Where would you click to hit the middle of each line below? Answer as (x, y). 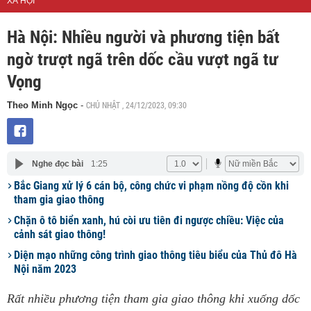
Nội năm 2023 (45, 269)
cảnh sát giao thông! (60, 234)
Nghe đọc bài (57, 163)
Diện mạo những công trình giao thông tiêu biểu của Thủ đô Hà (155, 255)
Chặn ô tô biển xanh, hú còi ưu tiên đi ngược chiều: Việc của (149, 220)
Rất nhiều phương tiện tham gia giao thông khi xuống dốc (153, 299)
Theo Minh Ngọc (44, 105)
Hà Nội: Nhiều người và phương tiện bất (143, 37)
